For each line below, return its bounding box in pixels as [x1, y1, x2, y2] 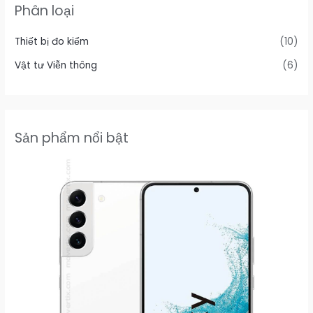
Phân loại [15, 1, 75, 21]
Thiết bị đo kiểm [15, 34, 89, 48]
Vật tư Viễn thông [15, 59, 98, 73]
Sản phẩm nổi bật [15, 129, 129, 148]
